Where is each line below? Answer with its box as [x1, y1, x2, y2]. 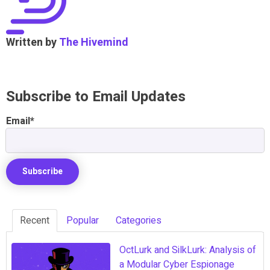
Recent [20, 213, 49, 228]
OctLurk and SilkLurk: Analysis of [119, 242, 256, 257]
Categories [116, 213, 162, 228]
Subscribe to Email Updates [6, 86, 186, 107]
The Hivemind [59, 34, 128, 51]
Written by [6, 34, 59, 51]
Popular [66, 213, 99, 228]
